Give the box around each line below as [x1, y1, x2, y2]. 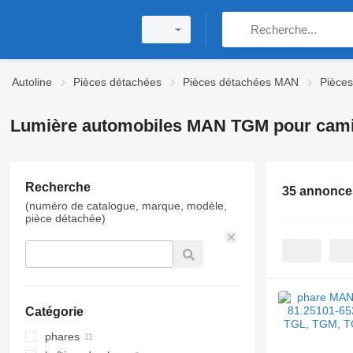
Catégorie [24, 305, 84, 318]
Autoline [12, 76, 52, 88]
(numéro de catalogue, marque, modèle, [24, 199, 227, 212]
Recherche [24, 180, 91, 194]
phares [44, 330, 80, 343]
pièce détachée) [24, 212, 106, 225]
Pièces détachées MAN [183, 76, 299, 88]
